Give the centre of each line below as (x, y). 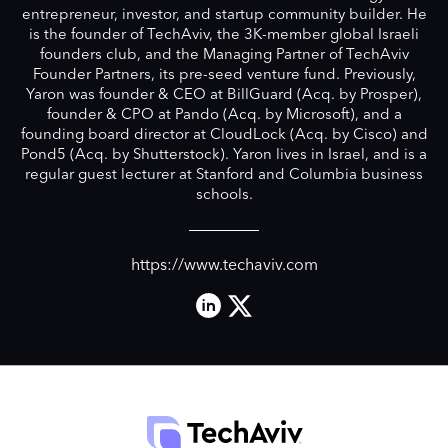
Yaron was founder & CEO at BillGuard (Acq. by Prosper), (224, 95)
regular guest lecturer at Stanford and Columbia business (224, 175)
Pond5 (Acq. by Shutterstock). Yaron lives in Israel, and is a (224, 155)
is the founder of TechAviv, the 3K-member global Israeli (224, 35)
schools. (224, 195)
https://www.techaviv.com (224, 266)
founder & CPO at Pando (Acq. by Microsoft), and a (224, 115)
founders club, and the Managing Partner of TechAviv (224, 55)
